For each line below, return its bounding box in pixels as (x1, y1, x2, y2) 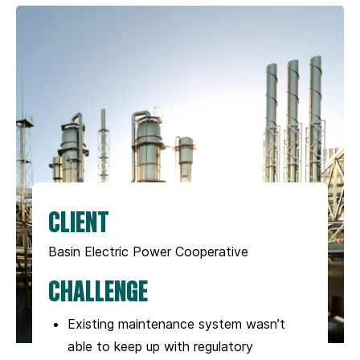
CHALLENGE (48, 271, 148, 308)
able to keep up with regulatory (67, 337, 253, 354)
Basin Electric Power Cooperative (48, 243, 248, 260)
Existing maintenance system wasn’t (67, 315, 285, 332)
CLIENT (48, 202, 109, 239)
